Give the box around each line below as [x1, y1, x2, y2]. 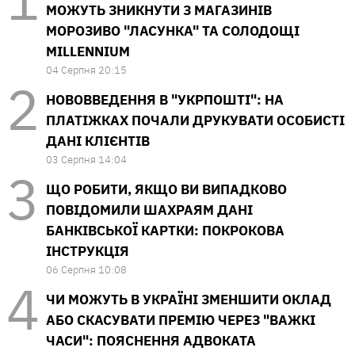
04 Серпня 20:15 [46, 63, 127, 77]
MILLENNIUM [46, 42, 130, 60]
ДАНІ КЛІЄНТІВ [46, 132, 150, 150]
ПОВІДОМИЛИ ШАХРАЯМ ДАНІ [46, 200, 253, 219]
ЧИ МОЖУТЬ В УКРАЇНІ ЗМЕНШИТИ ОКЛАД [46, 290, 331, 308]
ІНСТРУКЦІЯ [46, 242, 129, 260]
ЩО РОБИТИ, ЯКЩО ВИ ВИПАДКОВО [46, 180, 287, 198]
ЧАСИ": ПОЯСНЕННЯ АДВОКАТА [46, 331, 256, 349]
